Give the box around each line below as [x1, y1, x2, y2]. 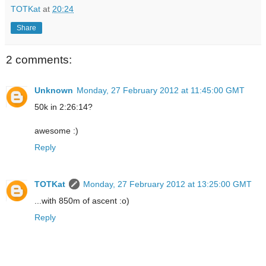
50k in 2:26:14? [34, 102, 93, 112]
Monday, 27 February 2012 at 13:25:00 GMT [83, 179, 252, 189]
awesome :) [34, 126, 78, 136]
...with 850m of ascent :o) [34, 196, 129, 206]
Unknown [34, 85, 73, 96]
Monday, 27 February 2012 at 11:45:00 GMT [77, 85, 245, 96]
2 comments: [6, 53, 72, 66]
